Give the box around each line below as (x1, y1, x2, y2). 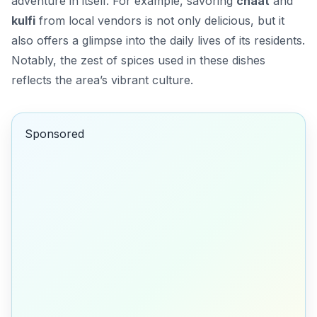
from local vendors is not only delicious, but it (35, 13, 284, 28)
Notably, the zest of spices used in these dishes (11, 52, 265, 67)
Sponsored (24, 127, 84, 142)
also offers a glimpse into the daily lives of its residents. (11, 33, 305, 47)
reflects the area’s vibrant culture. (11, 72, 193, 87)
